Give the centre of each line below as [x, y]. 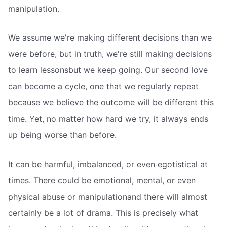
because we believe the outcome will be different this [111, 103]
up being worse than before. [62, 135]
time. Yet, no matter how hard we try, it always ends [108, 119]
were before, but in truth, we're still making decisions [110, 54]
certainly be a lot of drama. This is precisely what [103, 213]
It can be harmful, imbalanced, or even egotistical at [108, 164]
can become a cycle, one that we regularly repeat [103, 86]
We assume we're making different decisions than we [110, 38]
